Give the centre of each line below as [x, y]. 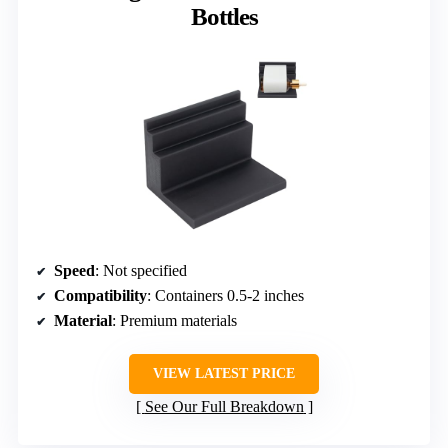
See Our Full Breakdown [224, 407]
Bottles [224, 17]
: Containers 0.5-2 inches [225, 296]
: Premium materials [174, 321]
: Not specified [141, 271]
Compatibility [100, 296]
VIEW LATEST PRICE [224, 374]
